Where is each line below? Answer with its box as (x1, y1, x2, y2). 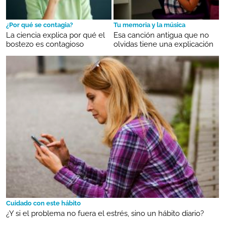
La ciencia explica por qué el (6, 31, 105, 40)
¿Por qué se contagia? (6, 21, 73, 29)
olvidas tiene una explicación (114, 40, 213, 49)
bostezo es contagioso (6, 40, 84, 49)
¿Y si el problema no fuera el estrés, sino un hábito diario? (6, 209, 204, 218)
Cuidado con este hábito (6, 199, 81, 207)
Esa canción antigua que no (114, 31, 209, 40)
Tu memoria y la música (114, 21, 185, 29)
